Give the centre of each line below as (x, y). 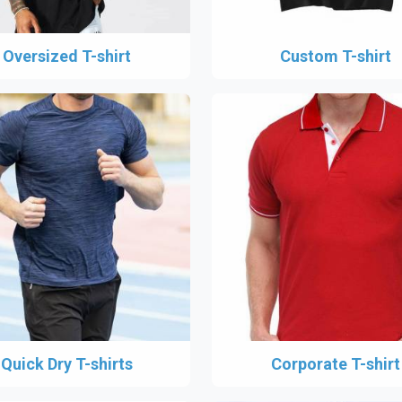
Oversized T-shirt (66, 56)
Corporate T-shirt (336, 364)
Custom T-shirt (336, 56)
